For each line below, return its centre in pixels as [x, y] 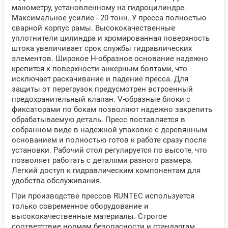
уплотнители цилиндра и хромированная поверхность [111, 38]
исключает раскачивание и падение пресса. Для [100, 79]
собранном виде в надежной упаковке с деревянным [109, 130]
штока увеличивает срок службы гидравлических [102, 48]
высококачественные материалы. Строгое [89, 216]
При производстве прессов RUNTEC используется [103, 196]
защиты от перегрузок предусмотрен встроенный [102, 89]
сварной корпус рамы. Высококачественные [93, 28]
